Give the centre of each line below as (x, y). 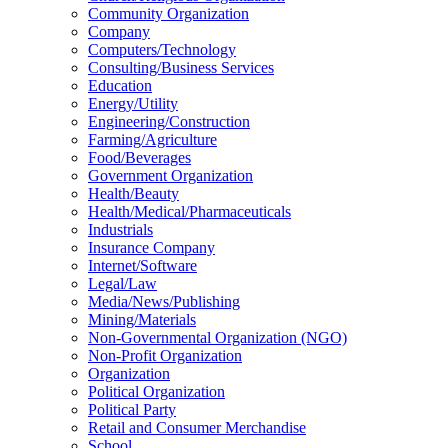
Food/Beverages (139, 157)
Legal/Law (122, 283)
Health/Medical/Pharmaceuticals (189, 211)
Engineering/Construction (169, 121)
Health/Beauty (133, 193)
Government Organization (170, 175)
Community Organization (168, 13)
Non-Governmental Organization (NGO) (217, 337)
